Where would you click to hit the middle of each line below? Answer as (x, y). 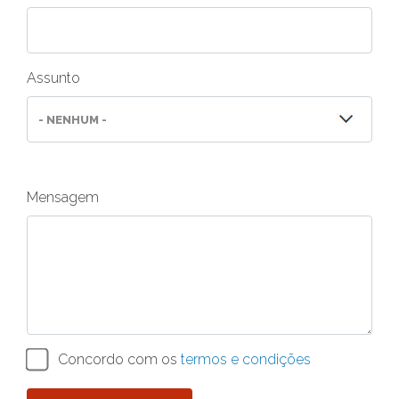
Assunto (53, 78)
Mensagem (63, 198)
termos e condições (246, 360)
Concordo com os (119, 360)
